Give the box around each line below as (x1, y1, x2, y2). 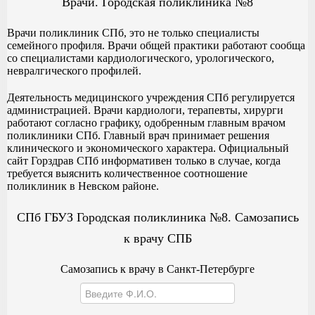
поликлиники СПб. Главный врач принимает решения (7, 129, 269, 141)
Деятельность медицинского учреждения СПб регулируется (7, 91, 295, 103)
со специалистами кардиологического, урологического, (7, 51, 274, 64)
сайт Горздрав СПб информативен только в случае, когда (7, 154, 281, 167)
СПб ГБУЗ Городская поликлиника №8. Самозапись (16, 210, 299, 224)
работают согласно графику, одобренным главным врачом (7, 116, 285, 129)
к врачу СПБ (123, 231, 192, 245)
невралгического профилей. (7, 64, 141, 77)
